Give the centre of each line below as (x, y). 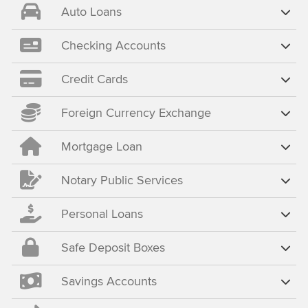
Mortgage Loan (101, 146)
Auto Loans (91, 12)
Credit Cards (94, 79)
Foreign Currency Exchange (136, 113)
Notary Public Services (122, 180)
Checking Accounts (113, 45)
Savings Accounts (109, 281)
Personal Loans (102, 214)
